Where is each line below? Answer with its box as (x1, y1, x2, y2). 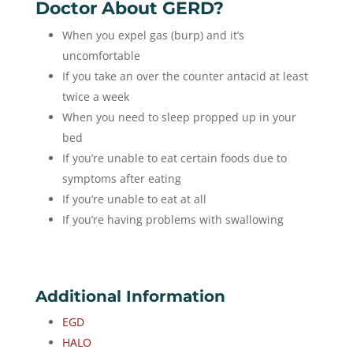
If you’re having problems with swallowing (61, 212, 284, 228)
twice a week (61, 89, 129, 105)
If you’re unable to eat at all (61, 191, 206, 207)
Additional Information (35, 287, 225, 307)
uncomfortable (61, 48, 140, 64)
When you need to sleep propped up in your (61, 110, 296, 125)
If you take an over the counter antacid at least (61, 69, 308, 84)
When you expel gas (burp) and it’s (61, 28, 244, 43)
